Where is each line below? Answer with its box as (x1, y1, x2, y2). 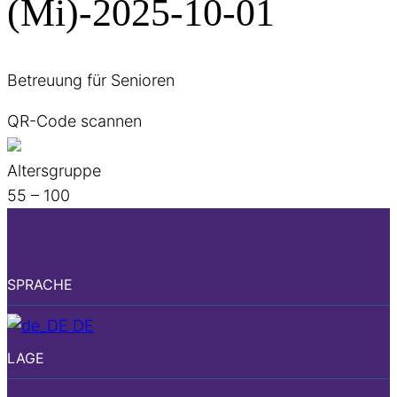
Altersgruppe (7, 161, 101, 181)
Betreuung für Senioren (7, 71, 175, 90)
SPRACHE (7, 276, 73, 294)
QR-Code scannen (7, 112, 142, 131)
